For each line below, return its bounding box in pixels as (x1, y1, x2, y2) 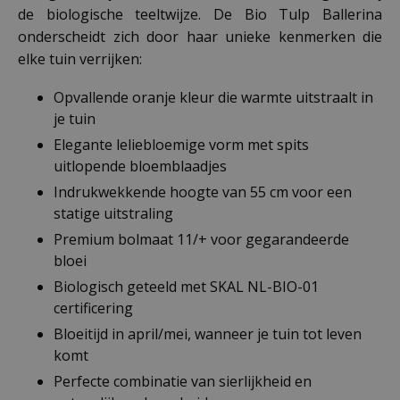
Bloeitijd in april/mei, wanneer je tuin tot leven (54, 323, 362, 344)
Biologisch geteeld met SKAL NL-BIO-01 (54, 276, 319, 296)
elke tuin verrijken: (18, 48, 142, 69)
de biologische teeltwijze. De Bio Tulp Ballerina (18, 4, 382, 24)
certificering (54, 297, 133, 318)
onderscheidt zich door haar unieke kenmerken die (18, 26, 382, 46)
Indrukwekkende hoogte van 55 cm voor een (54, 181, 352, 202)
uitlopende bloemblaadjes (54, 155, 227, 176)
